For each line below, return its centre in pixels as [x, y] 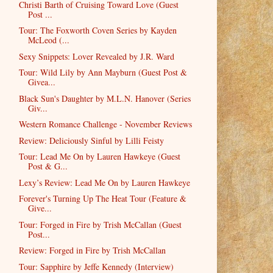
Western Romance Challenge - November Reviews [105, 124]
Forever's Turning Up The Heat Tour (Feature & [102, 199]
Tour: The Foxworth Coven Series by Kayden [97, 30]
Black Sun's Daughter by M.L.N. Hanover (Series [105, 98]
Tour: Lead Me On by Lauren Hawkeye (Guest [99, 157]
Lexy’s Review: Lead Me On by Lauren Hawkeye [104, 182]
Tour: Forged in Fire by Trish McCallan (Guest [100, 224]
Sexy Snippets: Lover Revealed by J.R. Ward [96, 56]
